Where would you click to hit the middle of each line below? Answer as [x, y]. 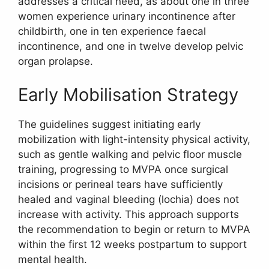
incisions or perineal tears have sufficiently [120, 184]
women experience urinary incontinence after [127, 17]
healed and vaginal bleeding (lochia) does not [128, 199]
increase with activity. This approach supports [128, 214]
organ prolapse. [56, 62]
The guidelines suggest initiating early [109, 124]
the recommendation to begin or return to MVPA [134, 229]
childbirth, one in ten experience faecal [112, 32]
